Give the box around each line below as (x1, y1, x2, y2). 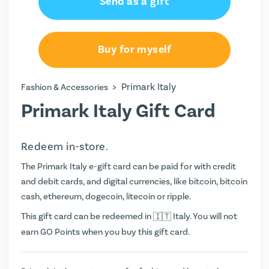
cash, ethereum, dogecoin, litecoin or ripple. (21, 191, 191, 202)
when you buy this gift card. (80, 226, 190, 238)
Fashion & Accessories (21, 82, 108, 93)
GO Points (40, 226, 80, 238)
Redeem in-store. (21, 140, 109, 154)
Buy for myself (97, 43, 172, 56)
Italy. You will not (171, 211, 237, 222)
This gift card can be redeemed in (21, 211, 153, 222)
